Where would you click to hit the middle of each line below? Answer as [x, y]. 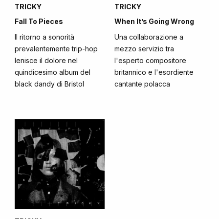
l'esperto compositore [150, 60]
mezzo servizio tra [144, 49]
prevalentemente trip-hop [56, 49]
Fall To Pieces [39, 21]
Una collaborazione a [149, 37]
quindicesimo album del [53, 72]
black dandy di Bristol [49, 84]
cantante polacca [142, 84]
